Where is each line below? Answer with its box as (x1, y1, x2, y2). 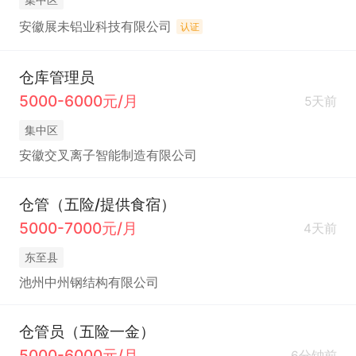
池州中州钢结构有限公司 (18, 275, 159, 291)
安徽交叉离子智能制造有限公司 (18, 148, 197, 164)
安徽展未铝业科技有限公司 (18, 19, 172, 35)
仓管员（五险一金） (18, 321, 155, 341)
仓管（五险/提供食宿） (18, 194, 176, 214)
